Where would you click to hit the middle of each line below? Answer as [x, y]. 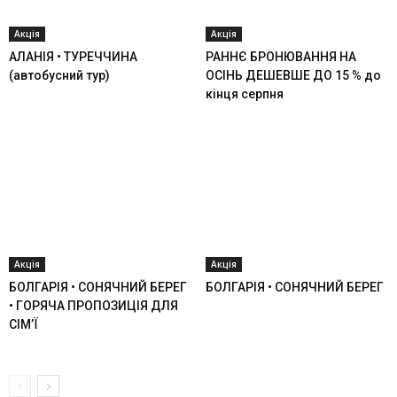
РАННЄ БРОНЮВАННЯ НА [280, 57]
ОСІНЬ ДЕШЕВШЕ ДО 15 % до [293, 76]
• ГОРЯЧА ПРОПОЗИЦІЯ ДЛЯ [93, 306]
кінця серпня [244, 94]
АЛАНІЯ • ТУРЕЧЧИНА [73, 57]
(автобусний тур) [59, 76]
